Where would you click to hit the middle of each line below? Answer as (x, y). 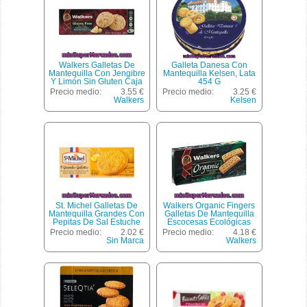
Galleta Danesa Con (209, 65)
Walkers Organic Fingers (209, 206)
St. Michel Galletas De (97, 206)
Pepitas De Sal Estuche (97, 222)
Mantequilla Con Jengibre (97, 74)
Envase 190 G (209, 231)
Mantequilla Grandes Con (97, 214)
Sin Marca (125, 241)
